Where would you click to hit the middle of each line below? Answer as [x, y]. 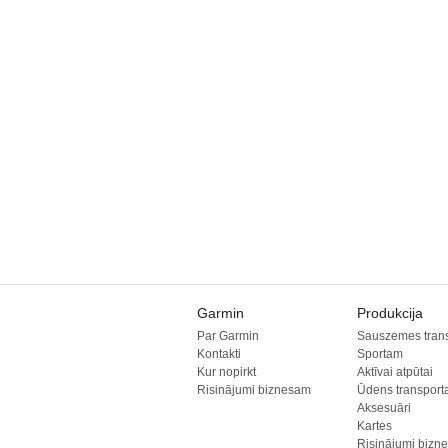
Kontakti [219, 354]
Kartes [374, 426]
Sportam [380, 354]
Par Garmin [228, 336]
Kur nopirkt [226, 372]
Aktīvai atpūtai [395, 372]
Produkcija [390, 313]
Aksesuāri [384, 408]
